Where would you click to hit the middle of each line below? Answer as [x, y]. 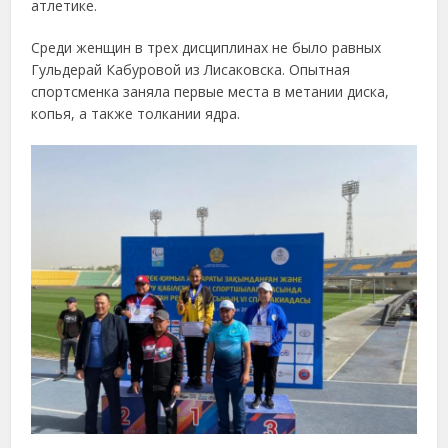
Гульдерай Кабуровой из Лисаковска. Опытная [191, 69]
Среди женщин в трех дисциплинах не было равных [206, 47]
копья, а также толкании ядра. [136, 113]
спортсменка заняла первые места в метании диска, [210, 91]
